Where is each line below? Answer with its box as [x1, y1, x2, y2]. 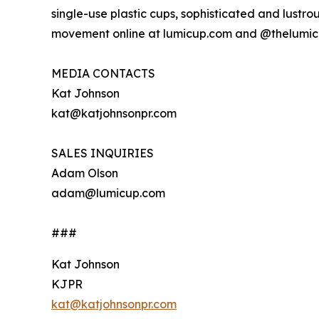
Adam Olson [51, 165, 118, 180]
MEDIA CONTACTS [51, 66, 155, 80]
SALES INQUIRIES [51, 145, 154, 160]
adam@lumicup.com [51, 185, 165, 200]
